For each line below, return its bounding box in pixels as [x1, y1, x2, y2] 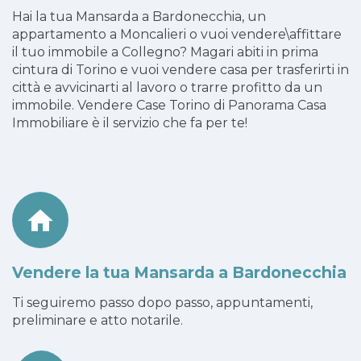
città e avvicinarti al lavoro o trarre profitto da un [12, 79, 322, 95]
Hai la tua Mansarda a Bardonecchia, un [12, 8, 266, 24]
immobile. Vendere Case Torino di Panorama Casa [12, 97, 326, 113]
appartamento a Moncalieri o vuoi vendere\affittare [12, 26, 342, 42]
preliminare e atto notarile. [12, 312, 183, 328]
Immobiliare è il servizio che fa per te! [12, 114, 247, 131]
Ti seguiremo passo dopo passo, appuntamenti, [12, 294, 313, 310]
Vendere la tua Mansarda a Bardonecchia [12, 262, 346, 282]
